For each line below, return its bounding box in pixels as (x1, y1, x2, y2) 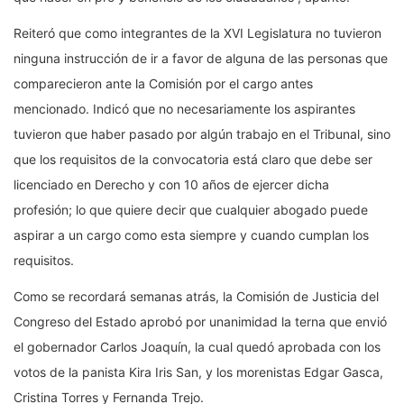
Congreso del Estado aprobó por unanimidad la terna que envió (14, 314, 387, 330)
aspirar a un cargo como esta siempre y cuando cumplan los (14, 227, 369, 243)
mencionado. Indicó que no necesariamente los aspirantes (14, 101, 355, 117)
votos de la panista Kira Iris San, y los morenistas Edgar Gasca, (14, 364, 383, 381)
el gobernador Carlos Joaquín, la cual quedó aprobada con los (14, 339, 381, 355)
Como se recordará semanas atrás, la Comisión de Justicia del (14, 289, 379, 305)
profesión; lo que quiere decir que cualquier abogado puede (14, 202, 368, 218)
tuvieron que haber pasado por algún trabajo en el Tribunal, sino (14, 126, 390, 142)
